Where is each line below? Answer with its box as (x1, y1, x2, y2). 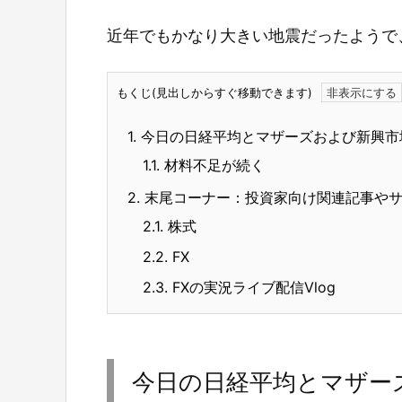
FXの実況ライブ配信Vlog (168, 278, 336, 297)
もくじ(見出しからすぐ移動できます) (117, 85, 312, 100)
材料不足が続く (160, 156, 265, 175)
